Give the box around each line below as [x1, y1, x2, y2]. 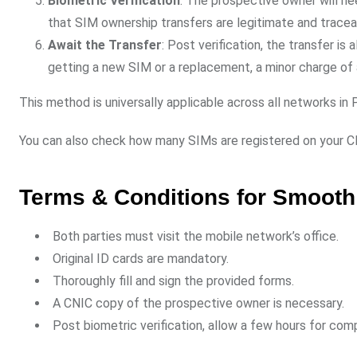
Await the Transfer [48, 37, 162, 53]
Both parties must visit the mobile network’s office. [53, 229, 339, 245]
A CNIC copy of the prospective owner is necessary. [53, 296, 344, 312]
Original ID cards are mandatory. [53, 251, 229, 267]
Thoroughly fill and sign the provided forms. [53, 273, 294, 289]
